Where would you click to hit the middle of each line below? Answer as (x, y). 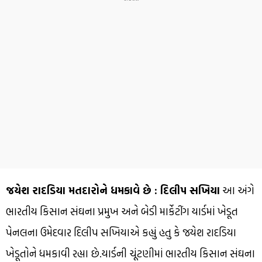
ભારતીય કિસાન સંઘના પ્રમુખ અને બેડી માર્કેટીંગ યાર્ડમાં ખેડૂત (122, 212)
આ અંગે (237, 191)
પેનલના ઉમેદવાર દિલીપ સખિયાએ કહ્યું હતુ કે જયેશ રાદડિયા (121, 233)
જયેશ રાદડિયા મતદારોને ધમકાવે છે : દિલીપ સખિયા (113, 191)
